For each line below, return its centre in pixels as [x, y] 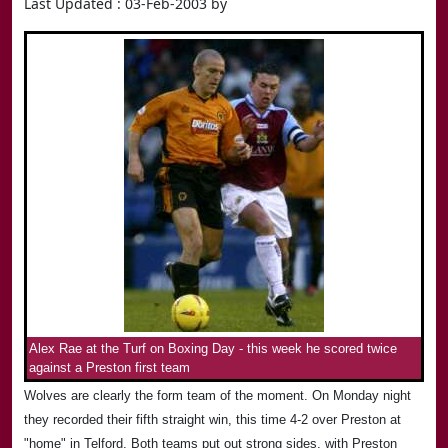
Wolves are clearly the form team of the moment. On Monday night [217, 396]
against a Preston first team [109, 368]
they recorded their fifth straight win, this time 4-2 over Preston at [212, 420]
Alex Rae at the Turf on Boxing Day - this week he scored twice [213, 349]
